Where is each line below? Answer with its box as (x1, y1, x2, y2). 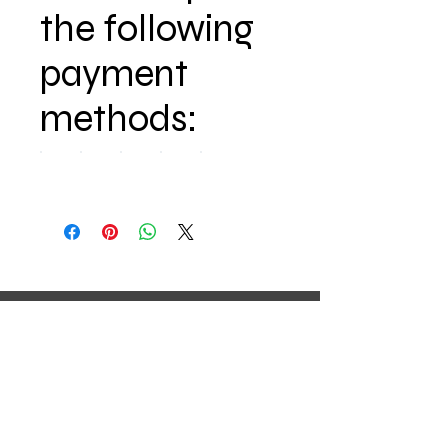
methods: (40, 96, 198, 141)
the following (40, 6, 254, 51)
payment (40, 51, 188, 96)
